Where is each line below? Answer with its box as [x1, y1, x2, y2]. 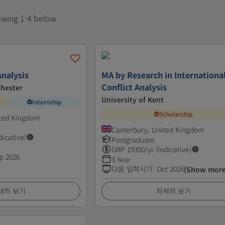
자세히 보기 [156, 185, 191, 196]
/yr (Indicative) [145, 144, 192, 154]
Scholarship [159, 109, 193, 119]
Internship [32, 97, 62, 106]
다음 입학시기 [111, 163, 153, 174]
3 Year [111, 154, 131, 164]
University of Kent [101, 94, 164, 104]
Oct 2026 [157, 163, 184, 174]
